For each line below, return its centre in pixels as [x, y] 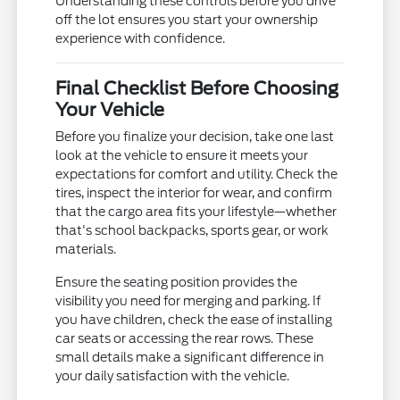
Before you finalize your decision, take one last [195, 137]
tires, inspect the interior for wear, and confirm [194, 193]
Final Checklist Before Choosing [197, 89]
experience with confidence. [141, 39]
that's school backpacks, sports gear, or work [192, 231]
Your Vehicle [110, 110]
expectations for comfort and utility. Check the [197, 175]
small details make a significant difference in [190, 358]
